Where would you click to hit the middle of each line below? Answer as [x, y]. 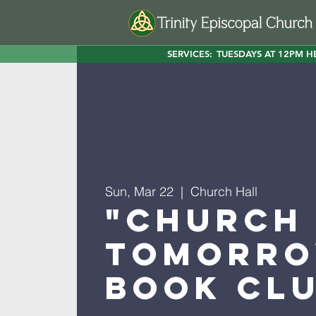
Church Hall [224, 192]
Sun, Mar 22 [139, 192]
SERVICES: [190, 54]
